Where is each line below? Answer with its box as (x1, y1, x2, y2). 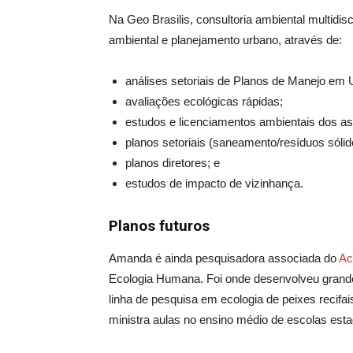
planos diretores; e (125, 156, 220, 170)
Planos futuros (109, 217, 210, 236)
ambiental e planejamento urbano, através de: (109, 33, 342, 47)
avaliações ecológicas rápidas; (125, 95, 283, 109)
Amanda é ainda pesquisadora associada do (109, 251, 339, 266)
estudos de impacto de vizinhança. (125, 176, 303, 191)
